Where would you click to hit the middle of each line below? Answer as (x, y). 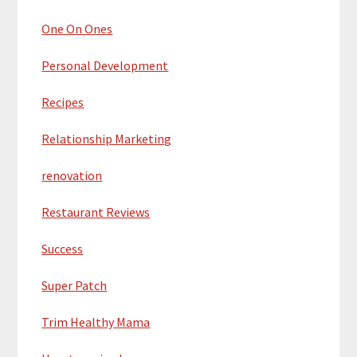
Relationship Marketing (107, 138)
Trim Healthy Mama (96, 322)
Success (63, 248)
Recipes (63, 102)
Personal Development (105, 65)
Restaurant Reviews (96, 212)
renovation (72, 175)
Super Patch (75, 285)
